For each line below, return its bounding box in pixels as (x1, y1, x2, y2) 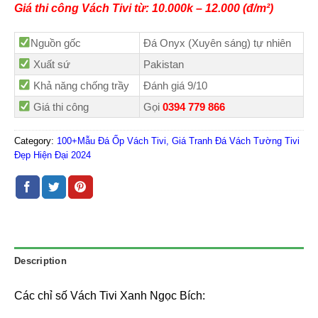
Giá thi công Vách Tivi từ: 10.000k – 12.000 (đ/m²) (14, 1, 273, 14)
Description (14, 255, 67, 266)
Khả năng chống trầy (31, 79, 130, 92)
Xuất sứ (31, 57, 71, 70)
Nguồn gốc (31, 36, 82, 49)
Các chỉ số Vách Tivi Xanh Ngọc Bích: (14, 289, 205, 302)
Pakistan (143, 57, 184, 70)
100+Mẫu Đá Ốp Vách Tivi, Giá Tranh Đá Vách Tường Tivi (57, 135, 300, 146)
